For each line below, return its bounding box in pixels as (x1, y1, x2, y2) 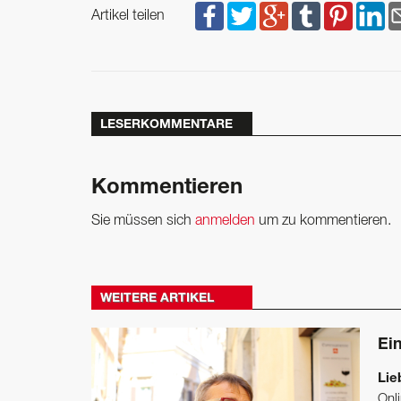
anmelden (195, 215, 255, 228)
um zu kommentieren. (255, 215, 391, 228)
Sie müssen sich (91, 215, 195, 228)
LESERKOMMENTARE (100, 119, 233, 132)
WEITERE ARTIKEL (100, 293, 214, 306)
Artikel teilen (91, 10, 165, 23)
